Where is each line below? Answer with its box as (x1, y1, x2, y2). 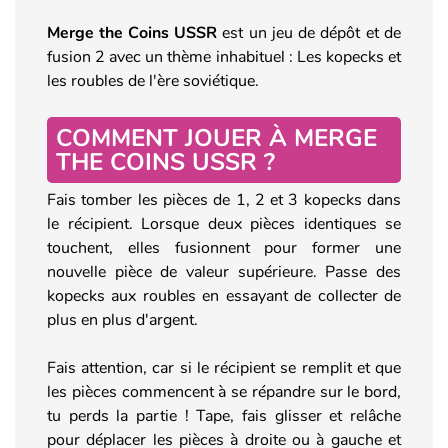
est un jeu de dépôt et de (217, 21, 401, 44)
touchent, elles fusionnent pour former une (47, 236, 401, 259)
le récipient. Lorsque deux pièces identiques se (47, 212, 401, 235)
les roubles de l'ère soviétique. (47, 69, 259, 92)
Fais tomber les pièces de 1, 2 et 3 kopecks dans (47, 188, 401, 211)
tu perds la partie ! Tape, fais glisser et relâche (47, 404, 401, 427)
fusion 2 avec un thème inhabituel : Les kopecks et (47, 45, 401, 68)
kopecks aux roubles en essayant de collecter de (47, 284, 401, 307)
